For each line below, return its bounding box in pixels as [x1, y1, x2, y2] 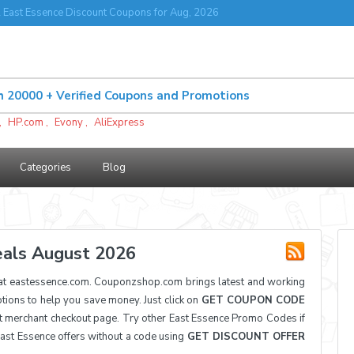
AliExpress [94, 115, 145, 130]
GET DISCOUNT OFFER [186, 330, 306, 344]
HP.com [8, 115, 43, 130]
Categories [20, 160, 71, 175]
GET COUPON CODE [201, 293, 306, 307]
